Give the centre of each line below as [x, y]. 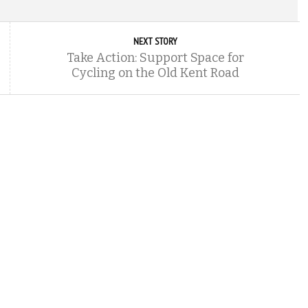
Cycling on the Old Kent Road [155, 73]
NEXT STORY [155, 42]
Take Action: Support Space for [155, 58]
